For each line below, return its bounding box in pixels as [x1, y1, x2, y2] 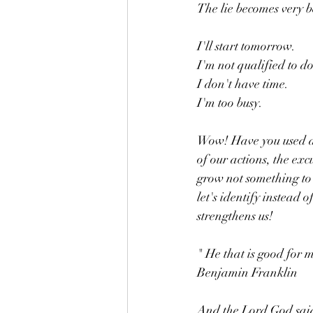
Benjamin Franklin [197, 265, 300, 280]
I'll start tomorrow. [197, 38, 298, 54]
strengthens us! [197, 208, 276, 224]
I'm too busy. [197, 95, 265, 110]
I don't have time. [197, 76, 291, 92]
